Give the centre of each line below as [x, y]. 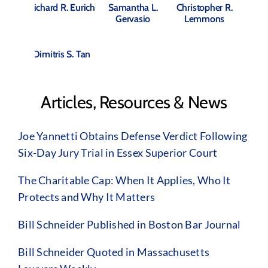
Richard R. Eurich [61, 7]
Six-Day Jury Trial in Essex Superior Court [118, 153]
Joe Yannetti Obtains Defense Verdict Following [133, 136]
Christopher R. [204, 7]
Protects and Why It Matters [86, 197]
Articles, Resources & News [134, 102]
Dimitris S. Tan [62, 54]
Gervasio [133, 19]
